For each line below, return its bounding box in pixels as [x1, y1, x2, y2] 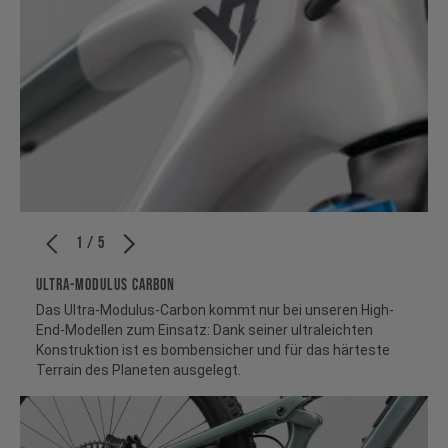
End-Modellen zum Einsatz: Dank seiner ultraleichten [36, 322, 373, 339]
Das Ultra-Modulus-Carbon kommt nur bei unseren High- [36, 302, 394, 319]
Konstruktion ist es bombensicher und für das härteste [36, 342, 390, 359]
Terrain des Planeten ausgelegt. [36, 362, 241, 379]
